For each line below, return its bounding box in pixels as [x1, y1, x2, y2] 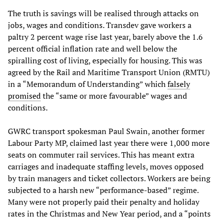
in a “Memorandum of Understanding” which [8, 78, 167, 89]
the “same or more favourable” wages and [41, 90, 187, 101]
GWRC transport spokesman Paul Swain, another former [8, 125, 205, 137]
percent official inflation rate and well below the [8, 43, 177, 54]
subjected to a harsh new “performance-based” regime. [8, 184, 198, 195]
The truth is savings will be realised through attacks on [8, 7, 199, 19]
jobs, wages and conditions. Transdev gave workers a [8, 19, 192, 30]
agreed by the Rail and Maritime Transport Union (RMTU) [8, 66, 210, 78]
